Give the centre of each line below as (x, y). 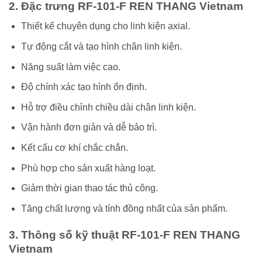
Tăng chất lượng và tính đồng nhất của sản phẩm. (124, 208)
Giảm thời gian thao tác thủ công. (89, 188)
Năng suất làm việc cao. (70, 67)
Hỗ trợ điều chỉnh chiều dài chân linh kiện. (108, 107)
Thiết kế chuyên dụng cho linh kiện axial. (105, 26)
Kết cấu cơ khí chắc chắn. (74, 147)
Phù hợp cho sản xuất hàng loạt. (88, 168)
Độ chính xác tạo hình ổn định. (84, 87)
